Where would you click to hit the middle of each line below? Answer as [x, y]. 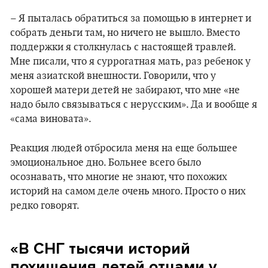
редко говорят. [45, 206]
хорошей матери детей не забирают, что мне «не [125, 90]
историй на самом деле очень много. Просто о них [128, 191]
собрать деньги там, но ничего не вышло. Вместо [125, 33]
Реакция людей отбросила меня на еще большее [124, 148]
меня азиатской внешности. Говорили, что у [113, 76]
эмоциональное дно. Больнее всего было [106, 163]
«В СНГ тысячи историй [100, 249]
